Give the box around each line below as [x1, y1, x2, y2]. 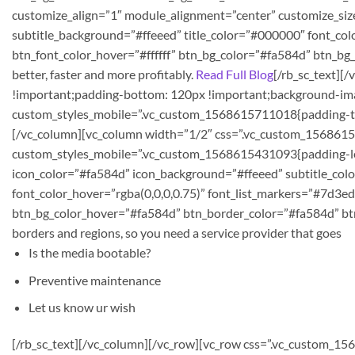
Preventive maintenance [28, 272, 161, 288]
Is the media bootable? [28, 245, 151, 260]
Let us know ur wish [28, 300, 136, 315]
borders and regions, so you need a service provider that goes [12, 225, 342, 240]
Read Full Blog [196, 67, 273, 82]
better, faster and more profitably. [12, 67, 196, 82]
